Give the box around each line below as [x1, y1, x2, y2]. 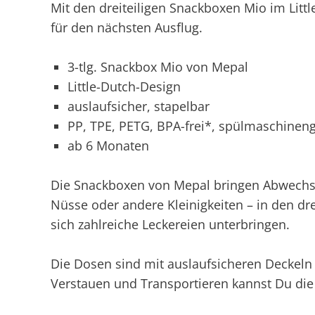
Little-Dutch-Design [67, 78, 181, 95]
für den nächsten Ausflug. [51, 19, 202, 36]
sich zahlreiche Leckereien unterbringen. [51, 216, 290, 233]
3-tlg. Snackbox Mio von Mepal [67, 58, 248, 75]
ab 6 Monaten [67, 137, 149, 154]
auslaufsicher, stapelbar [67, 98, 210, 115]
